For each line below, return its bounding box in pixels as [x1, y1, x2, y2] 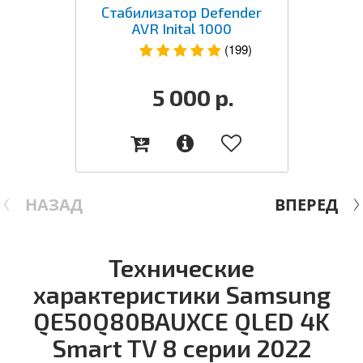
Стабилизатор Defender [101, 2, 262, 21]
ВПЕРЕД [275, 193, 338, 216]
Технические [109, 252, 254, 282]
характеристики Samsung [32, 279, 331, 309]
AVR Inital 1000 [131, 19, 232, 37]
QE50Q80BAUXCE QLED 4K [33, 305, 330, 335]
